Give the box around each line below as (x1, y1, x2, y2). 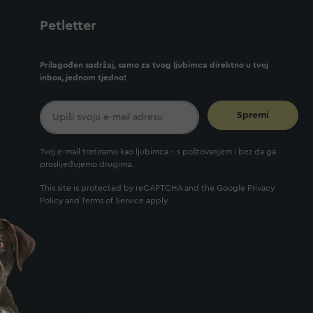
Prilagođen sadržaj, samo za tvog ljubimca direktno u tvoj (40, 61, 268, 70)
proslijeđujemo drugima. (40, 160, 133, 169)
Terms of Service (81, 196, 144, 205)
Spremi (237, 110, 269, 121)
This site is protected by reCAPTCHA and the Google (40, 184, 247, 193)
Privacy (247, 184, 275, 193)
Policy (40, 196, 63, 205)
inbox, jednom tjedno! (40, 73, 126, 82)
